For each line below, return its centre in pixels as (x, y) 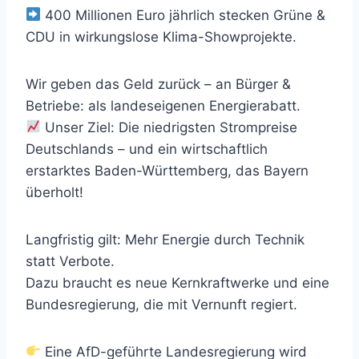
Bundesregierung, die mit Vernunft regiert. (161, 304)
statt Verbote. (70, 261)
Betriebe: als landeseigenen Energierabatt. (163, 105)
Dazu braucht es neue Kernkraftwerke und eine (177, 282)
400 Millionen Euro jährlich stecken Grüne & (184, 15)
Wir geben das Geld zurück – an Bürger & (158, 84)
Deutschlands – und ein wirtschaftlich (147, 149)
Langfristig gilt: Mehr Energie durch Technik (165, 239)
